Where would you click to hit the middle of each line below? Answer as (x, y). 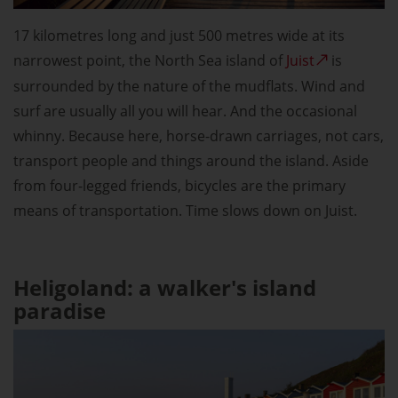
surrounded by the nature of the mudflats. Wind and (189, 87)
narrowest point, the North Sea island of (150, 61)
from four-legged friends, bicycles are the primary (179, 186)
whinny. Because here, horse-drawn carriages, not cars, (199, 136)
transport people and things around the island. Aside (191, 161)
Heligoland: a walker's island (165, 288)
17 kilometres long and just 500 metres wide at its (179, 36)
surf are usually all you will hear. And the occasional (185, 111)
